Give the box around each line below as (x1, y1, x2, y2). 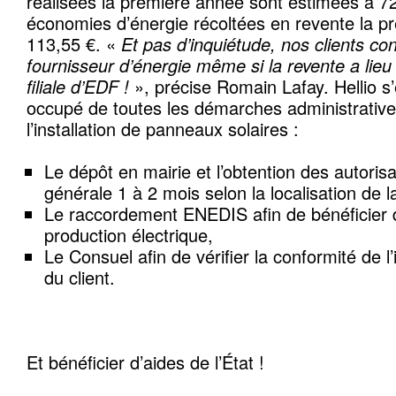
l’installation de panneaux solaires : (27, 116, 299, 141)
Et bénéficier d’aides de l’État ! (27, 349, 264, 375)
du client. (43, 264, 115, 290)
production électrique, (43, 222, 213, 247)
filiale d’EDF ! (27, 73, 129, 99)
